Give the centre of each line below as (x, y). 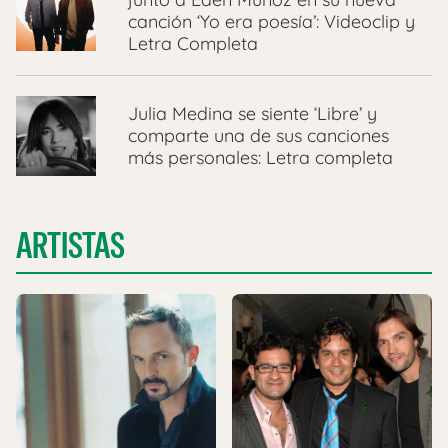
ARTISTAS (70, 246)
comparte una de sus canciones (258, 136)
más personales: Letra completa (260, 158)
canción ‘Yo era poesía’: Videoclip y (271, 22)
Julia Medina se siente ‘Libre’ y (252, 114)
